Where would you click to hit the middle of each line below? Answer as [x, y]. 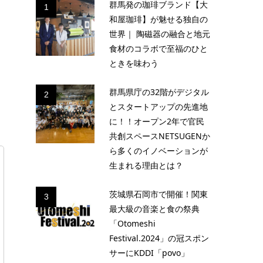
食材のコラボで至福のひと [159, 48]
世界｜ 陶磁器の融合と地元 [160, 34]
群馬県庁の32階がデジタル [159, 92]
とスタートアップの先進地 [159, 107]
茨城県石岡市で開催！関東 [159, 194]
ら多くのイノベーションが [159, 151]
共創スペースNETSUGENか [160, 136]
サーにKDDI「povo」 [149, 253]
